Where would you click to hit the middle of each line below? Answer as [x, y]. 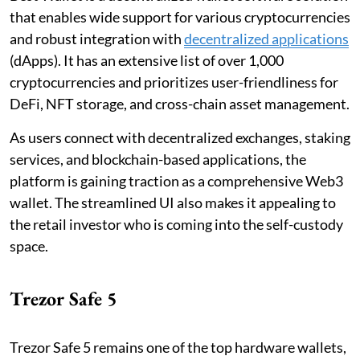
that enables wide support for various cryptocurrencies [180, 16]
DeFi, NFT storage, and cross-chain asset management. [180, 103]
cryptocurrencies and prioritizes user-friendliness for [174, 82]
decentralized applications [266, 38]
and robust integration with [97, 38]
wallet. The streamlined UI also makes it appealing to [173, 202]
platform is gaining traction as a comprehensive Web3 [176, 180]
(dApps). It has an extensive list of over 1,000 [147, 60]
